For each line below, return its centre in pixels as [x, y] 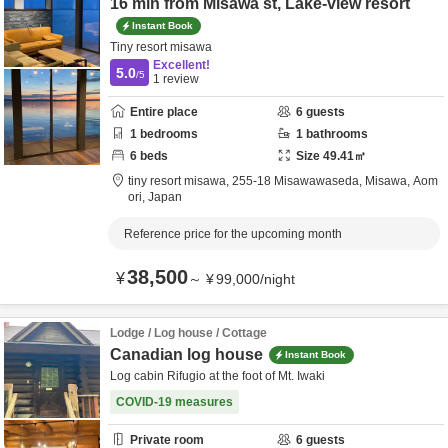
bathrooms [335, 134]
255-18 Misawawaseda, [298, 181]
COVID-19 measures [174, 402]
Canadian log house [186, 354]
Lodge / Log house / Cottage [188, 333]
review [179, 79]
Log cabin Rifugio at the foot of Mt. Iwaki [217, 376]
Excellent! [181, 65]
